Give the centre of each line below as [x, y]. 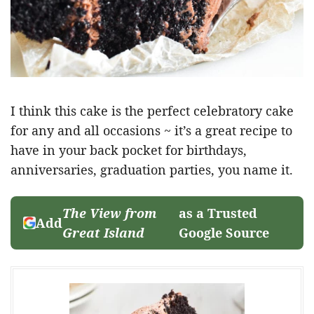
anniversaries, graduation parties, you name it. [152, 170]
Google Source [224, 233]
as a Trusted [218, 213]
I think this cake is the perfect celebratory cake [152, 111]
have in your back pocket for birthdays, [129, 150]
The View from [109, 213]
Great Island [103, 233]
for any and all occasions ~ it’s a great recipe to [151, 131]
